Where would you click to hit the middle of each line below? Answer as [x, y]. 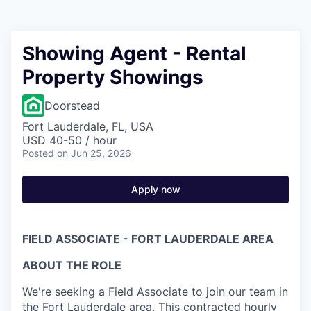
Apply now [155, 189]
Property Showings [113, 77]
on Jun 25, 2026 [94, 153]
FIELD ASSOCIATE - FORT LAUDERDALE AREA [148, 239]
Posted [38, 153]
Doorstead [72, 106]
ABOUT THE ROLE [72, 265]
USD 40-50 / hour [69, 140]
